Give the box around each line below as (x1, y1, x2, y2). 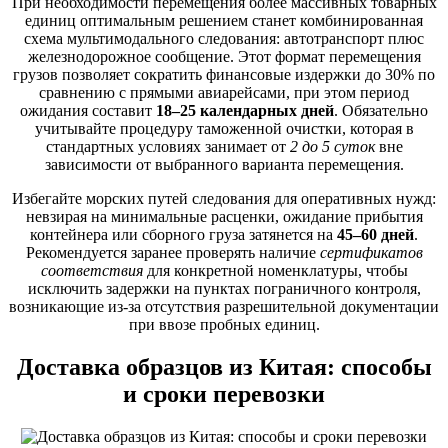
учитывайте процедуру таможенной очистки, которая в (34, 119, 414, 137)
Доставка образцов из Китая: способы (16, 353, 432, 380)
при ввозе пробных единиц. (128, 315, 320, 333)
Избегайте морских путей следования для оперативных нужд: (12, 189, 436, 207)
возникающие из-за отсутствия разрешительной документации (9, 297, 439, 315)
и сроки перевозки (123, 380, 325, 407)
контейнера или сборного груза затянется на (30, 225, 337, 243)
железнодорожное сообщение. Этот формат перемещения (27, 47, 421, 65)
